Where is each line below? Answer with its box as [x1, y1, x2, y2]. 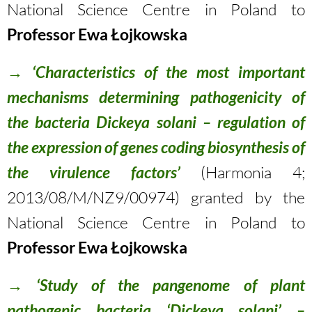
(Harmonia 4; [201, 162, 305, 182]
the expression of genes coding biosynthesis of [7, 137, 305, 157]
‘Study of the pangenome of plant [23, 275, 305, 295]
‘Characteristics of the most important [31, 62, 306, 81]
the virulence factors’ [7, 162, 180, 182]
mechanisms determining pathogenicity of [7, 87, 305, 107]
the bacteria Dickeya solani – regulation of [7, 112, 305, 132]
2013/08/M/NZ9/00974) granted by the [7, 187, 305, 207]
